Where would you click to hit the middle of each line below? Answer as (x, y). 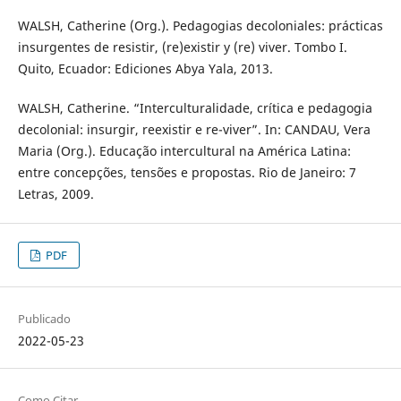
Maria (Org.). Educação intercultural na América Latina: (184, 150)
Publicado (44, 318)
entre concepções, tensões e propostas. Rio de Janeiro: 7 (187, 172)
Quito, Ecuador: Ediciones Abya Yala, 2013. (145, 68)
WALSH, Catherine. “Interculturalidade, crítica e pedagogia (195, 107)
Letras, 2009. (55, 193)
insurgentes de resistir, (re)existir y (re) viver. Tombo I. (182, 47)
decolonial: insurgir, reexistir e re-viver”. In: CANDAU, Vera (194, 129)
